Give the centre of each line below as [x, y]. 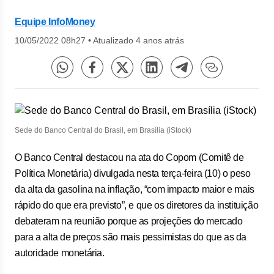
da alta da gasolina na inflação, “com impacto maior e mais [135, 189]
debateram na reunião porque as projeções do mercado [129, 221]
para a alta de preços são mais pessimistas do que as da [131, 237]
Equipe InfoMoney [55, 22]
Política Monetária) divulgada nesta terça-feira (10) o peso [133, 173]
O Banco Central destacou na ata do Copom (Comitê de [129, 157]
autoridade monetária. [60, 253]
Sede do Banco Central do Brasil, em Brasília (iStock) [103, 130]
